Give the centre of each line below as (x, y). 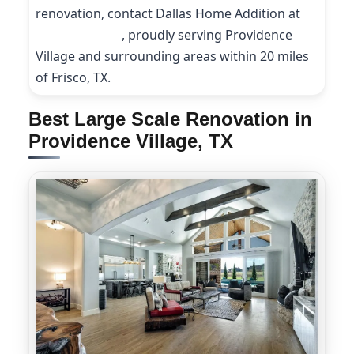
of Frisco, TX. (73, 77)
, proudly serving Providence (207, 35)
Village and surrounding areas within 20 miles (172, 56)
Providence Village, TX (131, 141)
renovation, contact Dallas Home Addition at (168, 13)
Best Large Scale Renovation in (170, 119)
